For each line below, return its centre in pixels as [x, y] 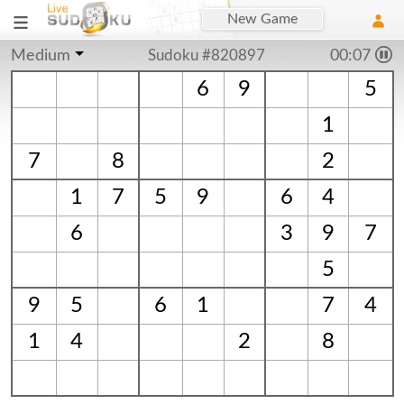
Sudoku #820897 [207, 55]
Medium [41, 56]
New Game [263, 19]
